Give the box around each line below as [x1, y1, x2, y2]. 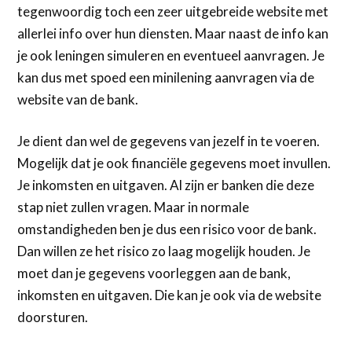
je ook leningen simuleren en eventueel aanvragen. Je [17, 46, 325, 64]
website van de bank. [17, 90, 139, 108]
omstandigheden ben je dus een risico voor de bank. [17, 221, 317, 238]
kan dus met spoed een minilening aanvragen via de [17, 68, 315, 86]
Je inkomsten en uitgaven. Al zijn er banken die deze [17, 177, 315, 194]
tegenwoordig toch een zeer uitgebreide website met [17, 2, 329, 20]
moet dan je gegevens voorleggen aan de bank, [17, 265, 291, 282]
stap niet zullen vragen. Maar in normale [17, 199, 250, 216]
